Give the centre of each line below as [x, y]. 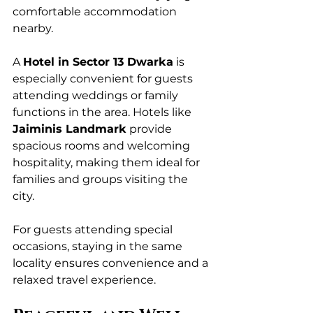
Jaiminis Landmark [70, 129]
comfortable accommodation [96, 12]
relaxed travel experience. [84, 280]
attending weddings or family [97, 96]
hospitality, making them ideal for [108, 163]
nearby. [33, 29]
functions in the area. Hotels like [103, 112]
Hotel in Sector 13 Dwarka [98, 62]
